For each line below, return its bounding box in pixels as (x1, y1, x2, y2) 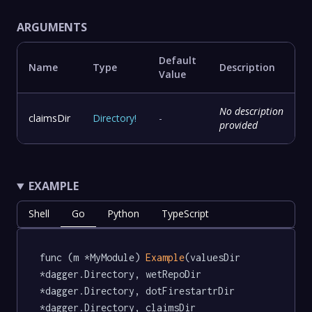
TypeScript (162, 207, 209, 221)
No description (219, 104, 283, 118)
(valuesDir (185, 251, 246, 264)
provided (219, 118, 258, 132)
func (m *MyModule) (40, 251, 146, 264)
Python (107, 207, 139, 221)
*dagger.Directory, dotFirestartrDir (40, 285, 240, 297)
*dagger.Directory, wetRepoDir (40, 268, 207, 281)
